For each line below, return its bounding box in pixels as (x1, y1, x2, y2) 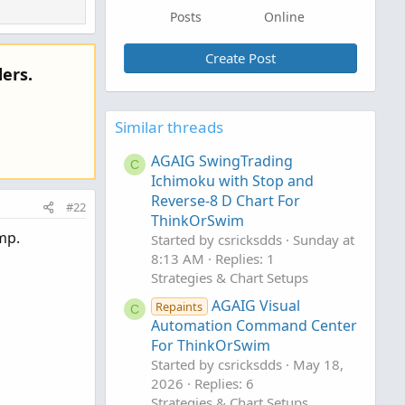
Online (264, 8, 305, 25)
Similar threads (115, 117, 223, 137)
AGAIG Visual (211, 296, 300, 316)
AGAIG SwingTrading (151, 151, 293, 172)
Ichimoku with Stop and (151, 171, 314, 192)
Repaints (155, 298, 203, 316)
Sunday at (293, 231, 354, 250)
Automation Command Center (151, 316, 357, 336)
